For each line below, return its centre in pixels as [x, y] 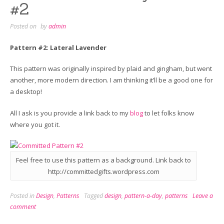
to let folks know [168, 113]
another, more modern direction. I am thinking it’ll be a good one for [111, 80]
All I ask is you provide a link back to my [70, 113]
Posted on [24, 26]
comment [23, 206]
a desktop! [26, 92]
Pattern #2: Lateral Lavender [58, 47]
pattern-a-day [143, 195]
